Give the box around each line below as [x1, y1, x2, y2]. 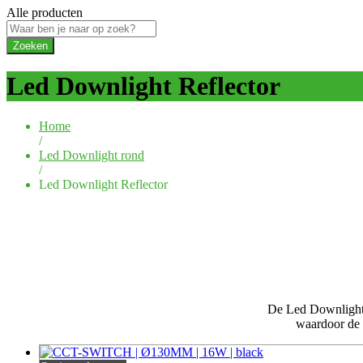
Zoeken [13, 39, 48, 52]
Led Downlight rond [39, 147, 144, 162]
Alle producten [6, 5, 83, 19]
